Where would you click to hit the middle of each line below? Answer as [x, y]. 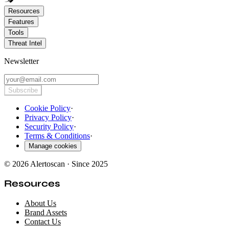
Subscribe [23, 90]
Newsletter [21, 61]
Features [21, 21]
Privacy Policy [48, 117]
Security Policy [49, 126]
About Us [40, 203]
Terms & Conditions [57, 135]
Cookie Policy [48, 108]
